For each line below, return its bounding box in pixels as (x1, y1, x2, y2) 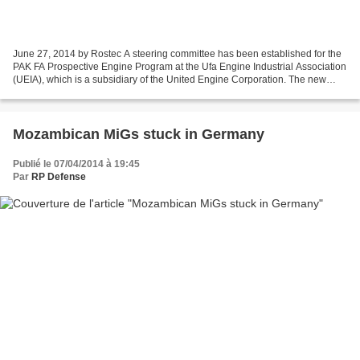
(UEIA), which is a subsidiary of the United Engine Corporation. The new (13, 74, 326, 86)
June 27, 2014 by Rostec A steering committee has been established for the (13, 48, 342, 60)
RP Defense (31, 171, 86, 183)
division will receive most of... (13, 87, 139, 99)
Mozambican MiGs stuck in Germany (13, 126, 264, 143)
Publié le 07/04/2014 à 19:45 (13, 158, 140, 170)
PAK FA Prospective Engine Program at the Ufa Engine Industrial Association (13, 61, 346, 73)
